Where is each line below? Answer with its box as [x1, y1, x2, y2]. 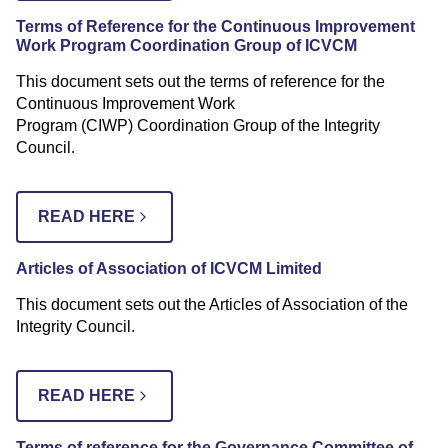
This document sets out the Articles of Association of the [16, 295, 408, 313]
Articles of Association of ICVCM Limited [16, 259, 322, 277]
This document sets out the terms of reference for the [16, 72, 385, 90]
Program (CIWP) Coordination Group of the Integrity [16, 116, 380, 134]
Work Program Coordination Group [16, 36, 282, 54]
